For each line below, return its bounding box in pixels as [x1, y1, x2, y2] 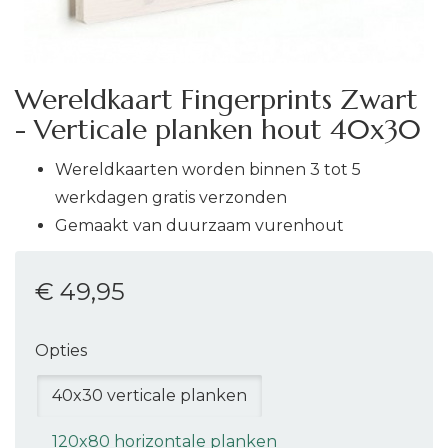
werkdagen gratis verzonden [55, 188, 287, 207]
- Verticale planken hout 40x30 [15, 112, 421, 147]
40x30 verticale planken [52, 386, 247, 405]
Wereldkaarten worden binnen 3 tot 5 [55, 160, 361, 179]
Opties [35, 341, 87, 360]
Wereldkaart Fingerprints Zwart [15, 82, 418, 117]
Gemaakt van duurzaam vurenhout [55, 216, 344, 235]
